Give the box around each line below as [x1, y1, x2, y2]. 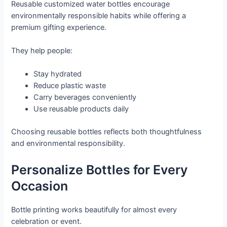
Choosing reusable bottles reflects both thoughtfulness [11, 127, 202, 137]
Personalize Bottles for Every [11, 162, 188, 177]
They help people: [11, 46, 73, 55]
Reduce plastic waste [33, 81, 106, 91]
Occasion [11, 178, 68, 194]
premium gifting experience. [11, 22, 107, 32]
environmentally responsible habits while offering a [11, 11, 186, 20]
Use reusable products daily [33, 104, 129, 114]
